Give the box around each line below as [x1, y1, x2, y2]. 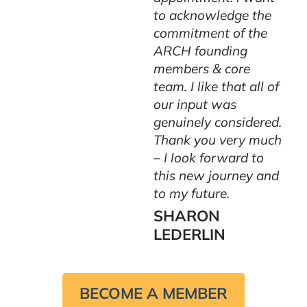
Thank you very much [153, 131, 282, 148]
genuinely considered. [153, 113, 282, 130]
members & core [153, 60, 250, 77]
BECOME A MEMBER [79, 282, 228, 303]
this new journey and [153, 167, 279, 184]
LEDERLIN [153, 224, 225, 244]
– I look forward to [153, 149, 264, 166]
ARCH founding [153, 42, 247, 59]
